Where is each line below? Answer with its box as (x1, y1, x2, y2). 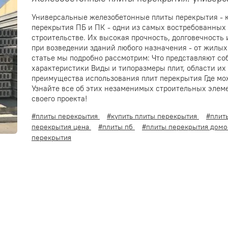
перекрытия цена (31, 122, 91, 131)
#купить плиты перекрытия (106, 111, 199, 121)
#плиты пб (98, 122, 135, 131)
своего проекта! (31, 93, 88, 103)
